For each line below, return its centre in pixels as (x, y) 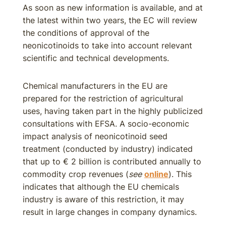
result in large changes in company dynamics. (110, 212)
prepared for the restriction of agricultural (103, 98)
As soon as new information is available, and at (113, 8)
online (156, 174)
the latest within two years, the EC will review (110, 20)
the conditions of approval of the (86, 33)
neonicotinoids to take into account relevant (107, 45)
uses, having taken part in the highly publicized (113, 111)
